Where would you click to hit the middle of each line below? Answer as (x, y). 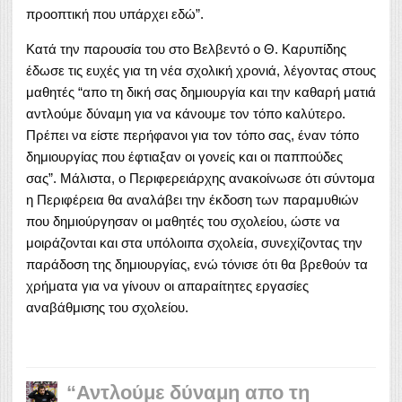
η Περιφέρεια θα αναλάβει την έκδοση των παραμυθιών (192, 199)
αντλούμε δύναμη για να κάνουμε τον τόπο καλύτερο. (186, 113)
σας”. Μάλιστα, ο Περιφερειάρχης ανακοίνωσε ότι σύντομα (201, 178)
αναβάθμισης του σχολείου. (107, 307)
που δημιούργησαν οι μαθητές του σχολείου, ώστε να (183, 221)
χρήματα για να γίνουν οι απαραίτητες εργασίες (167, 285)
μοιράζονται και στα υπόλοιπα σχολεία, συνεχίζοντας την (194, 242)
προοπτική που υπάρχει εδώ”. (115, 13)
